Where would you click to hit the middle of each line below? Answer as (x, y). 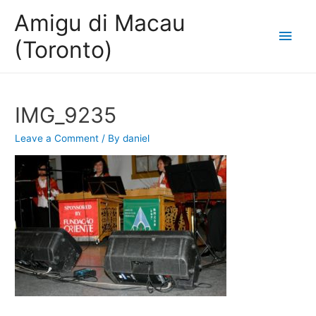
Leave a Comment (57, 139)
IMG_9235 (66, 115)
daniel (136, 139)
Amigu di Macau (100, 23)
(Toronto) (63, 49)
